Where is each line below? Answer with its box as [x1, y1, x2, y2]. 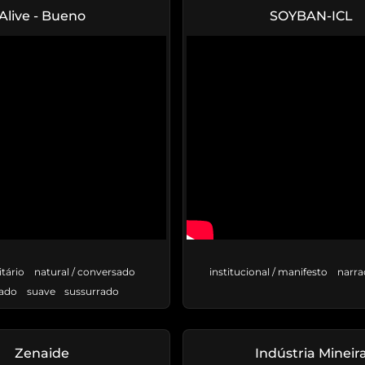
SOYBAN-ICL [270, 8, 353, 24]
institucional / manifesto [209, 266, 328, 279]
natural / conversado [33, 266, 135, 279]
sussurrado [64, 285, 119, 298]
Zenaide [14, 345, 69, 362]
